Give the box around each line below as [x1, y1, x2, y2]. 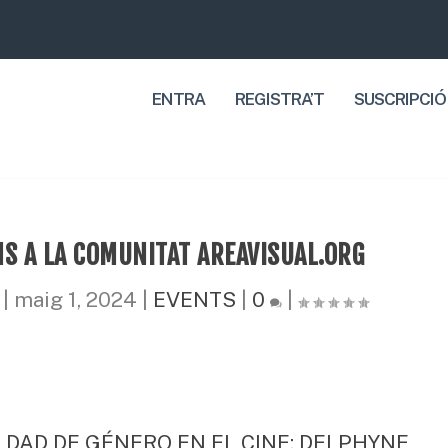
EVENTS [153, 286, 237, 312]
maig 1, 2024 [14, 286, 138, 312]
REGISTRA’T [234, 89, 324, 110]
